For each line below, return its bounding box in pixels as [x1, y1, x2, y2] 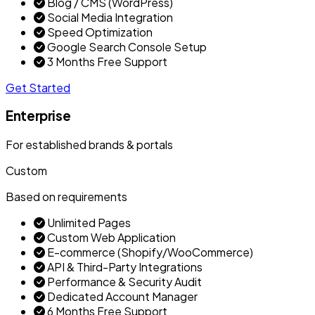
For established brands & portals [6, 137, 173, 153]
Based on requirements [6, 189, 127, 205]
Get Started [6, 79, 70, 95]
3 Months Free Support [45, 53, 167, 69]
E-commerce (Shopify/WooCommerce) [45, 245, 253, 260]
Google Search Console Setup [45, 39, 207, 54]
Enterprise [6, 108, 71, 124]
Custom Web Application [45, 230, 176, 245]
